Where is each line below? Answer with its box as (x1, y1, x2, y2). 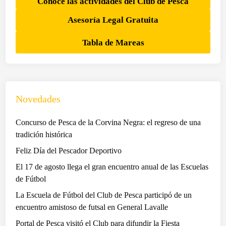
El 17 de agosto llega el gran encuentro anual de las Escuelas (16, 162, 209, 172)
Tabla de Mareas (82, 37, 144, 47)
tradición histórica (16, 130, 73, 139)
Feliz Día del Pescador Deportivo (16, 146, 122, 155)
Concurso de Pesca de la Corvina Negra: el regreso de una (16, 118, 201, 127)
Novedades (16, 93, 61, 105)
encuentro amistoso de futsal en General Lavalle (16, 203, 168, 212)
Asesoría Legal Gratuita (68, 15, 158, 25)
